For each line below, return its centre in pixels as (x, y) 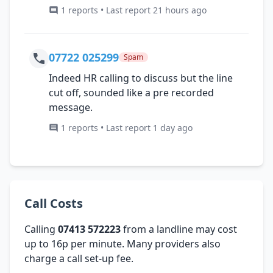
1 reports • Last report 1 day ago (127, 127)
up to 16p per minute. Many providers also (122, 243)
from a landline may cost (179, 229)
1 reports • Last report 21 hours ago (134, 10)
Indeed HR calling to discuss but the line (141, 78)
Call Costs (54, 203)
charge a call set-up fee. (79, 258)
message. (71, 107)
